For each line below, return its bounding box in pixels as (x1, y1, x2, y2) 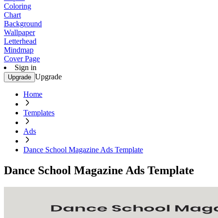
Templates (23, 109, 54, 117)
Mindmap (4, 46, 34, 54)
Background (4, 19, 42, 28)
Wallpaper (4, 28, 35, 36)
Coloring (4, 2, 31, 10)
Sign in (15, 63, 36, 72)
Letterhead (4, 37, 36, 45)
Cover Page (4, 54, 40, 63)
